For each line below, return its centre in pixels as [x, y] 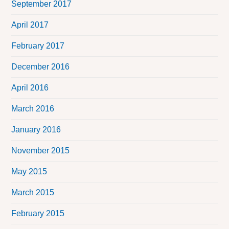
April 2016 [30, 88]
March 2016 [33, 109]
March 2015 [33, 193]
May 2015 [29, 172]
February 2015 [38, 214]
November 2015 [41, 151]
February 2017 [38, 46]
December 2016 [41, 67]
